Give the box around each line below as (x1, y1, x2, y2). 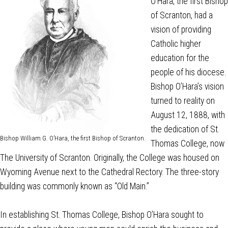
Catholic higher (151, 38, 201, 49)
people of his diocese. (151, 67, 226, 77)
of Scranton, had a (151, 10, 213, 20)
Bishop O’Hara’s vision (151, 81, 224, 92)
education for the (151, 52, 209, 63)
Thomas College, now (151, 138, 224, 149)
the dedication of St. (151, 124, 219, 134)
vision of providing (151, 24, 211, 35)
